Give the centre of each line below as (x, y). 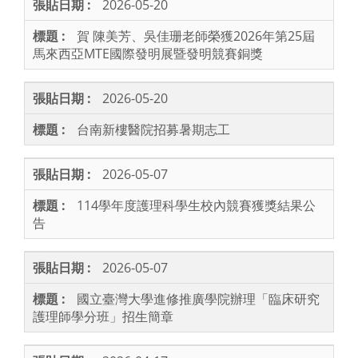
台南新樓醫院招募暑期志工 (153, 130)
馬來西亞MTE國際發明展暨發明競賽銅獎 (148, 54)
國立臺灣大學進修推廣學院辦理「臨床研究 (198, 299)
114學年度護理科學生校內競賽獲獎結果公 (196, 206)
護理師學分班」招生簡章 (103, 317)
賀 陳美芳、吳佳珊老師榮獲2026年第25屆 (196, 36)
